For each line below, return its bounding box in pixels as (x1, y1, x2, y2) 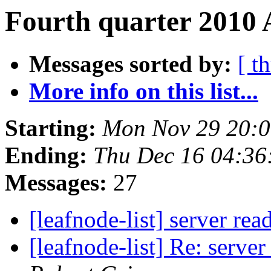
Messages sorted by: (29, 51, 232, 77)
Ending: (5, 142, 87, 169)
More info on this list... (29, 78, 258, 105)
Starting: (5, 115, 96, 142)
